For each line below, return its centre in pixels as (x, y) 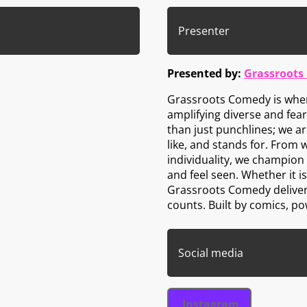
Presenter (204, 30)
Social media (211, 253)
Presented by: (206, 73)
